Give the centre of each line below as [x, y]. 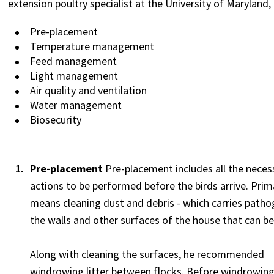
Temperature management [98, 46]
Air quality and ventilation [89, 91]
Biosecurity [56, 120]
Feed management [93, 61]
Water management [76, 105]
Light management [74, 76]
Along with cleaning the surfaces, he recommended [147, 254]
